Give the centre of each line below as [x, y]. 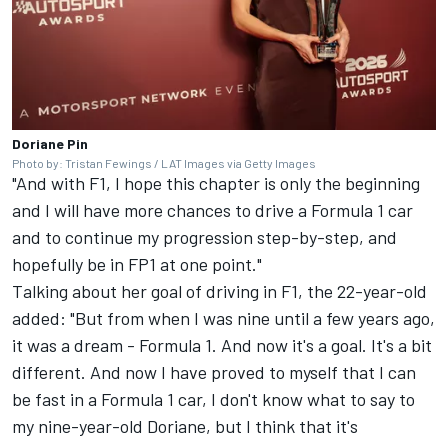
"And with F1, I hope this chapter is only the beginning [216, 182]
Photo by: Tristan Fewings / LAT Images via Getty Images [164, 162]
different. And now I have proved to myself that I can [214, 371]
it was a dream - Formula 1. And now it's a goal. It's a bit [222, 344]
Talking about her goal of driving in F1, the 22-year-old [219, 290]
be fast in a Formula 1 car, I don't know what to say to [213, 398]
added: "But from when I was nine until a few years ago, [223, 317]
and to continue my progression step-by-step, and [204, 236]
